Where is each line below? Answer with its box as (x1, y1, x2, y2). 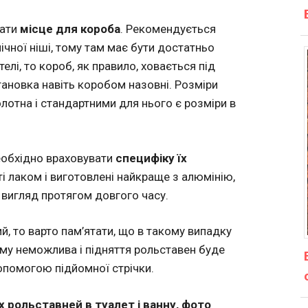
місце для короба (20, 22, 120, 36)
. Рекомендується (120, 22, 216, 36)
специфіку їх (115, 151, 187, 165)
